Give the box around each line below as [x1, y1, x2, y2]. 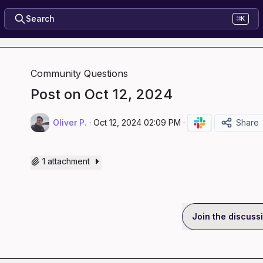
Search [25, 14, 55, 23]
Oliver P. [53, 117, 87, 127]
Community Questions [31, 68, 128, 79]
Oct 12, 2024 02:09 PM [93, 117, 181, 127]
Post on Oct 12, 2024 [31, 86, 173, 103]
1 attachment [42, 156, 90, 166]
